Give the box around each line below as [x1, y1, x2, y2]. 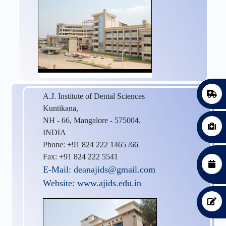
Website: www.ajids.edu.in [43, 178, 141, 188]
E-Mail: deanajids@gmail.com [43, 164, 155, 175]
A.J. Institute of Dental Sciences [43, 91, 145, 100]
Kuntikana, [43, 103, 78, 112]
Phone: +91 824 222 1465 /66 [43, 140, 138, 149]
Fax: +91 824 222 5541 [43, 152, 118, 161]
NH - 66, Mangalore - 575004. [43, 116, 141, 125]
